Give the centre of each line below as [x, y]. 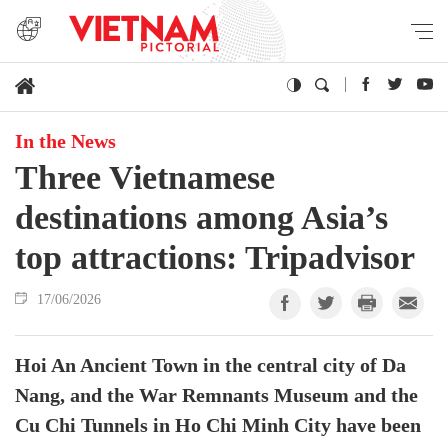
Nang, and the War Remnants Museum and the [216, 396]
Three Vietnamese [145, 177]
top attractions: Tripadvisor [215, 257]
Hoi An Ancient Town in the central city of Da [210, 366]
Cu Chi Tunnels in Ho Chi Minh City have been [218, 426]
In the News [65, 142]
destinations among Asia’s [201, 217]
